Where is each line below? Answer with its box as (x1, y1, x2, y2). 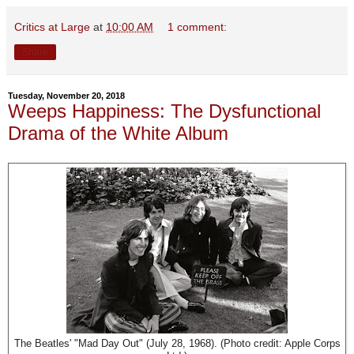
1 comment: (168, 20, 228, 33)
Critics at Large (14, 20, 90, 33)
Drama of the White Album (8, 122, 228, 144)
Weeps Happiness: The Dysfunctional (8, 100, 321, 122)
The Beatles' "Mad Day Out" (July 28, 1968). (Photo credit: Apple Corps (13, 338, 341, 350)
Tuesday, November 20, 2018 (8, 90, 125, 100)
